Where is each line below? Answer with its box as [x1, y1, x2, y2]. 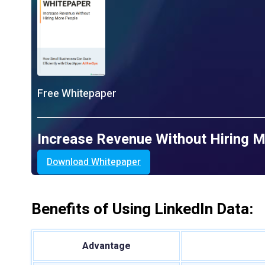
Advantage [82, 239, 131, 254]
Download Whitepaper [47, 155, 141, 170]
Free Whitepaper [37, 86, 117, 102]
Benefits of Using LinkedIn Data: [31, 198, 253, 221]
